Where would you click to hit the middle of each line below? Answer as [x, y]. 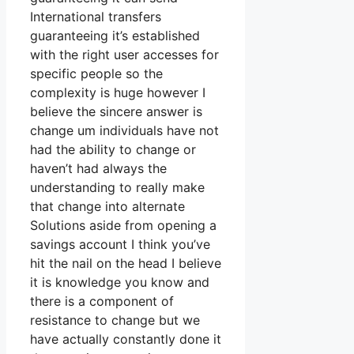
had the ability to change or [113, 150]
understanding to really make [117, 188]
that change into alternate [107, 207]
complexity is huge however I [118, 93]
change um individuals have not [124, 131]
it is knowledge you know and [120, 282]
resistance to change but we [115, 320]
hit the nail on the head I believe [126, 264]
